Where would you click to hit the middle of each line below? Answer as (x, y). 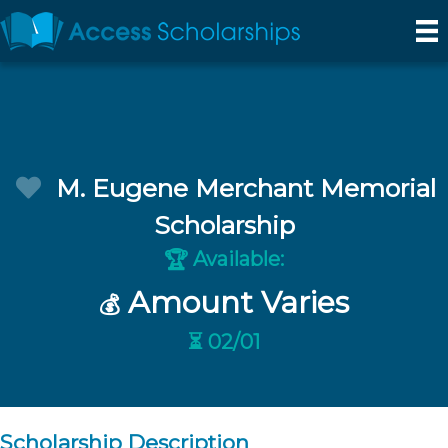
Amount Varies (234, 302)
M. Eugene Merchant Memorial (245, 188)
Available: (236, 259)
